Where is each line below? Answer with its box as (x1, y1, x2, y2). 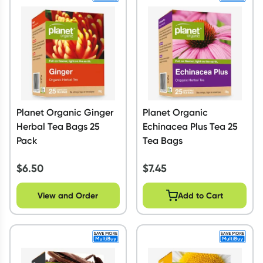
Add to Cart (178, 190, 224, 201)
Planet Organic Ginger (16, 106, 113, 118)
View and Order (38, 190, 99, 201)
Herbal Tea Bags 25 (16, 120, 100, 132)
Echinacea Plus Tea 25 (143, 120, 238, 132)
